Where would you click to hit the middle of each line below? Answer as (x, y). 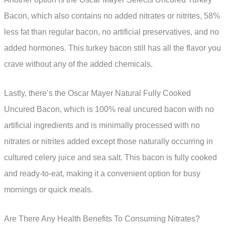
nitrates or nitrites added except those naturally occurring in (108, 141)
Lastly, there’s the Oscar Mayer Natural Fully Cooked (97, 93)
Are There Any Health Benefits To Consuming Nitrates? (102, 218)
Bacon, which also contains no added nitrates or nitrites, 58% (112, 16)
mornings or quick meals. (48, 189)
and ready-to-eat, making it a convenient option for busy (102, 173)
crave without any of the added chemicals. (78, 64)
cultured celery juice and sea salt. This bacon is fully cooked (110, 157)
